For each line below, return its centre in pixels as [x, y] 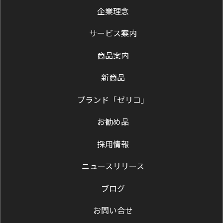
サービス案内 [113, 33]
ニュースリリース [113, 166]
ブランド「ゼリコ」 [113, 99]
